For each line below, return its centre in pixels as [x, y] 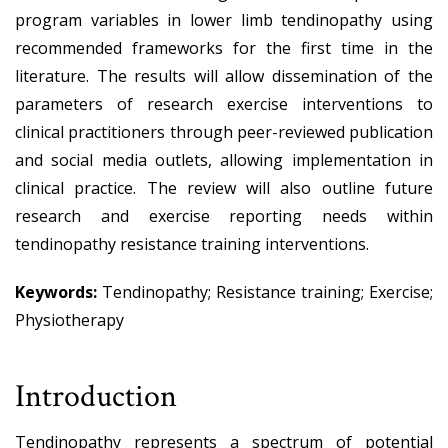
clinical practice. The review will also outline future [224, 187]
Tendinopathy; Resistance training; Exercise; [267, 291]
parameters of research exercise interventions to [224, 103]
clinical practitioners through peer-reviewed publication [224, 131]
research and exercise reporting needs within [224, 215]
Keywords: [58, 291]
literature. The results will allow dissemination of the [224, 75]
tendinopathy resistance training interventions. [192, 243]
